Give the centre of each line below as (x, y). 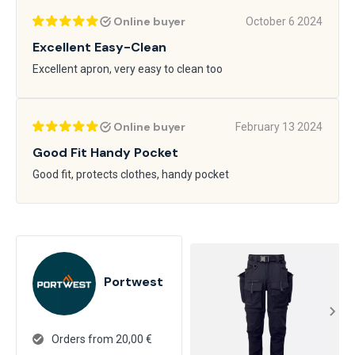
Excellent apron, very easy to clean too (128, 69)
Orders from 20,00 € (102, 339)
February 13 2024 (279, 127)
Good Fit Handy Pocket (105, 153)
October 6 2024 (284, 21)
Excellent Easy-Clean (99, 47)
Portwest (134, 281)
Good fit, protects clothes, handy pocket (131, 174)
